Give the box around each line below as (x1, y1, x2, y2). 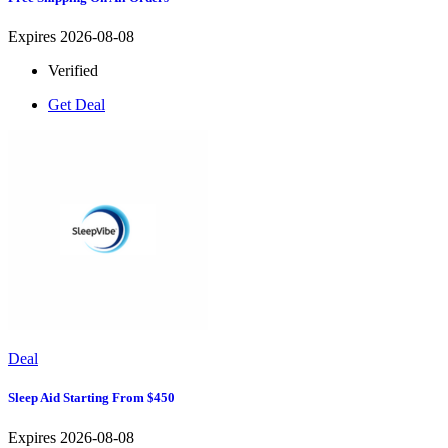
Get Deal (48, 96, 105, 114)
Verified (48, 62, 98, 80)
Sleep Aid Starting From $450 (8, 390, 175, 406)
